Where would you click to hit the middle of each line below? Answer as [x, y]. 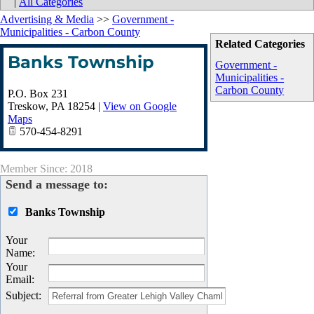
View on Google [140, 106]
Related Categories [260, 44]
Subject [22, 295]
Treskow [27, 106]
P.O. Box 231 [38, 94]
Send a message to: [57, 184]
